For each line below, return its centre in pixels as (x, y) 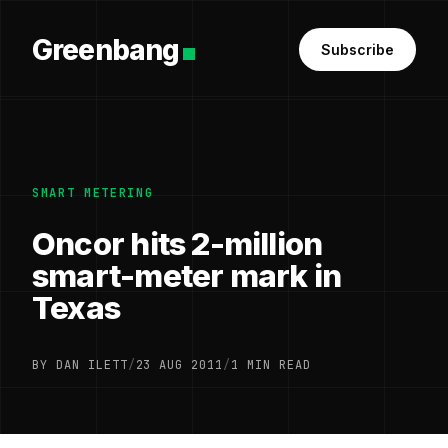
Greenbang (106, 49)
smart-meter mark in (187, 276)
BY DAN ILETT (80, 365)
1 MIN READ (271, 365)
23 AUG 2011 (179, 365)
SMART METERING (93, 193)
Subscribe (357, 49)
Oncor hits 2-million (177, 244)
